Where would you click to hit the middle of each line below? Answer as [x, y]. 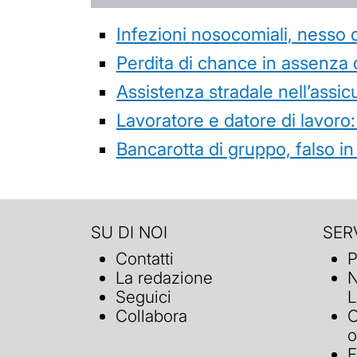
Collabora [152, 316]
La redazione [165, 278]
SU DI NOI [129, 232]
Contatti [145, 259]
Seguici [144, 297]
